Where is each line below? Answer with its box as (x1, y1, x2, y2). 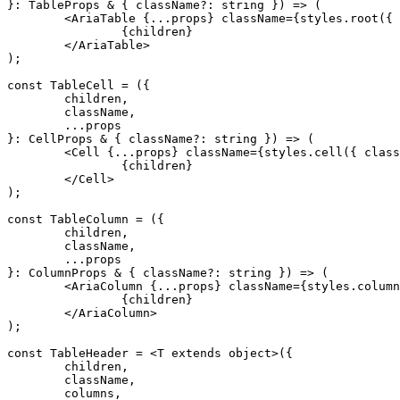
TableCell (43, 78, 114, 92)
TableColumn (43, 212, 129, 226)
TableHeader (43, 346, 129, 360)
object (221, 346, 271, 360)
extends (171, 346, 221, 360)
